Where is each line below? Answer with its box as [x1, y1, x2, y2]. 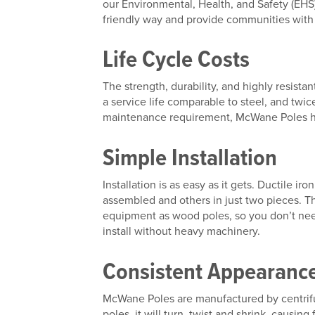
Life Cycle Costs [103, 41, 255, 77]
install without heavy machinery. [103, 223, 261, 240]
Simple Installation [103, 140, 283, 175]
